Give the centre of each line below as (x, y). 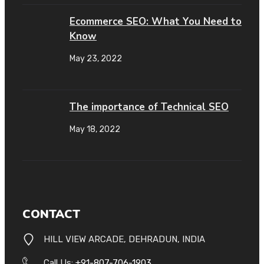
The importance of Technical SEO (149, 107)
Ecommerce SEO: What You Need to (156, 22)
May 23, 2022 (96, 59)
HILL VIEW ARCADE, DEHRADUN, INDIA (124, 239)
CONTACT (51, 214)
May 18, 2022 (95, 130)
